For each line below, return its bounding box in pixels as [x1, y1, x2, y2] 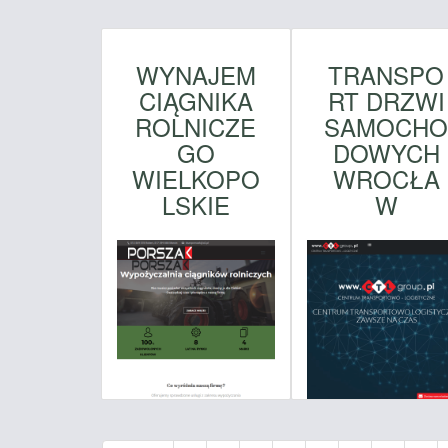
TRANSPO [328, 56, 445, 92]
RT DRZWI [327, 82, 445, 118]
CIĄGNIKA [138, 82, 253, 118]
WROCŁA [332, 160, 440, 196]
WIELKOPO [131, 160, 260, 196]
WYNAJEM [135, 56, 256, 92]
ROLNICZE [135, 108, 257, 144]
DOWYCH [332, 134, 440, 170]
